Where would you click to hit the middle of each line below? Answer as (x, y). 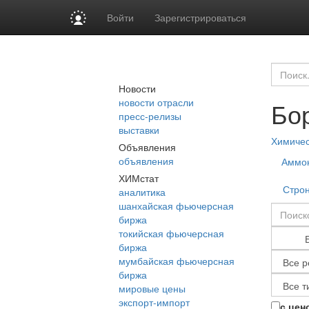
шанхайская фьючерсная (176, 206)
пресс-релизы (150, 116)
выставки (139, 130)
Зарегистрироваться (201, 17)
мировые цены (152, 288)
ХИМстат (139, 178)
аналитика (142, 192)
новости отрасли (156, 102)
